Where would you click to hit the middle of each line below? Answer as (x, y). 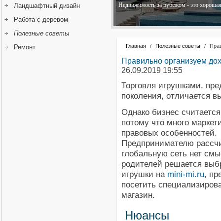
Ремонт (25, 47)
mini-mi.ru (186, 174)
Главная (136, 46)
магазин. (138, 195)
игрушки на (144, 174)
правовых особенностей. (169, 133)
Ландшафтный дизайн (47, 6)
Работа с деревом (41, 19)
